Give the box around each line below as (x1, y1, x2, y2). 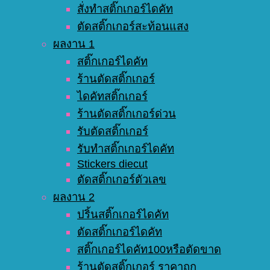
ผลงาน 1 (53, 37, 95, 51)
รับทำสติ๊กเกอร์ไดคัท (77, 142, 174, 155)
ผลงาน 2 (53, 190, 95, 204)
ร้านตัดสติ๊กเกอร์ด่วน (77, 107, 176, 121)
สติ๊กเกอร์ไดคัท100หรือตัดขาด (77, 243, 221, 256)
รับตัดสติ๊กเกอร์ (77, 125, 148, 138)
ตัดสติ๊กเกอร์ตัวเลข (77, 173, 166, 186)
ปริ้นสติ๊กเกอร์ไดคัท (77, 208, 169, 221)
